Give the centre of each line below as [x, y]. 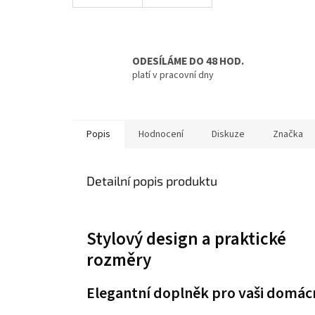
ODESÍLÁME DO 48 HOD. [188, 61]
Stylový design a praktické [186, 239]
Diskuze [228, 134]
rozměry [119, 260]
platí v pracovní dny [173, 75]
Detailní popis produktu [152, 180]
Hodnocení [161, 134]
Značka [288, 134]
